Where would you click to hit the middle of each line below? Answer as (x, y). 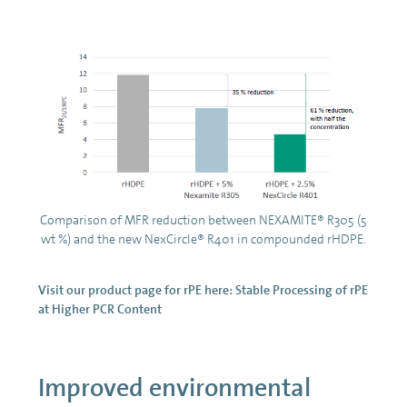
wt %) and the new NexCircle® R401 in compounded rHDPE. (203, 238)
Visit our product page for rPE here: (135, 289)
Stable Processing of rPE (302, 289)
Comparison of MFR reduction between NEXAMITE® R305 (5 (203, 219)
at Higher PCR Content (100, 308)
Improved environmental (174, 387)
